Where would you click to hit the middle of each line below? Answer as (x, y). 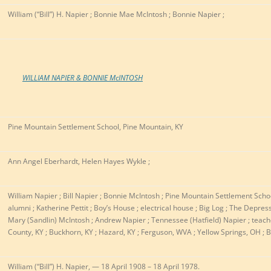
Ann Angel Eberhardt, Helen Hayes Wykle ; (79, 162)
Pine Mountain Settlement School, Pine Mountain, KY (96, 127)
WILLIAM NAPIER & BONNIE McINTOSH (83, 78)
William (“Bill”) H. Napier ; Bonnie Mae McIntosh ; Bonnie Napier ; (116, 15)
